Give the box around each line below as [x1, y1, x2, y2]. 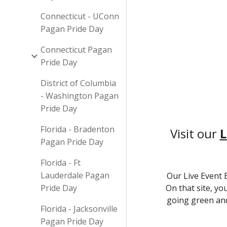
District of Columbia [41, 78, 116, 89]
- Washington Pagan [41, 90, 119, 101]
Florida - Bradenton [41, 124, 115, 135]
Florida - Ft [41, 157, 81, 168]
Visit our [170, 125, 220, 142]
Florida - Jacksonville [41, 203, 118, 214]
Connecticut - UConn [41, 11, 119, 22]
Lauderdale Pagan [41, 170, 109, 181]
